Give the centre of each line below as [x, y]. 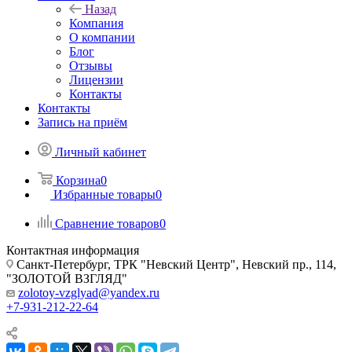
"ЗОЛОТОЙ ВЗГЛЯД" [67, 279]
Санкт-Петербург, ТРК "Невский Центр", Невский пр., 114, [175, 264]
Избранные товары [104, 194]
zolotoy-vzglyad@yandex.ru [89, 293]
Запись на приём [82, 122]
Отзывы [91, 66]
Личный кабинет [101, 152]
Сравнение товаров [107, 224]
